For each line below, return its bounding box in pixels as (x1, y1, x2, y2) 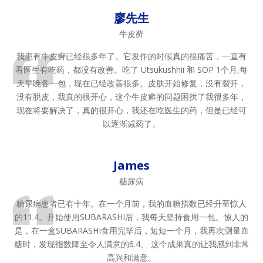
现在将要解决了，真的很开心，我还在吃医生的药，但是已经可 (16, 104, 247, 116)
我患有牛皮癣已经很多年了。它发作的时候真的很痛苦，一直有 (16, 50, 247, 62)
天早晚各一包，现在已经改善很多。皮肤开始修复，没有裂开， (16, 77, 247, 89)
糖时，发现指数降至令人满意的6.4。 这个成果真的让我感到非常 (14, 238, 249, 249)
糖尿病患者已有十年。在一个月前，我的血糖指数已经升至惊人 (16, 197, 247, 209)
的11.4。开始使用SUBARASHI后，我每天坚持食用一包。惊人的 (15, 211, 248, 222)
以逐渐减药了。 (103, 117, 160, 129)
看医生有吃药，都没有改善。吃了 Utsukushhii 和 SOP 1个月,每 (15, 63, 248, 75)
